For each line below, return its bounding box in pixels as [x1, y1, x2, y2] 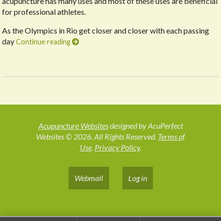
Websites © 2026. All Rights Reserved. [36, 132, 158, 142]
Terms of [158, 132, 185, 142]
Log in [128, 173, 147, 183]
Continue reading [16, 37, 73, 46]
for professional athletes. [2, 7, 86, 17]
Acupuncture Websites [38, 121, 109, 131]
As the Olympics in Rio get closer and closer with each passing [2, 26, 210, 36]
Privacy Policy [94, 143, 140, 152]
